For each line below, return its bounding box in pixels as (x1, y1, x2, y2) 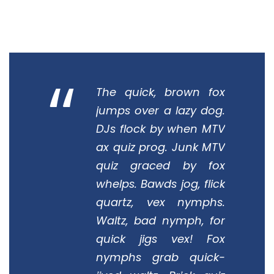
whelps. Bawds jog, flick (96, 176, 225, 191)
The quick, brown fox (96, 84, 225, 100)
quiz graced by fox (96, 157, 225, 173)
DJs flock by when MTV (96, 120, 225, 136)
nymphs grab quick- (96, 249, 225, 265)
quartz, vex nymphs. (96, 194, 225, 210)
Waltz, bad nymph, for (96, 212, 225, 228)
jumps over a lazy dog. (96, 102, 225, 118)
